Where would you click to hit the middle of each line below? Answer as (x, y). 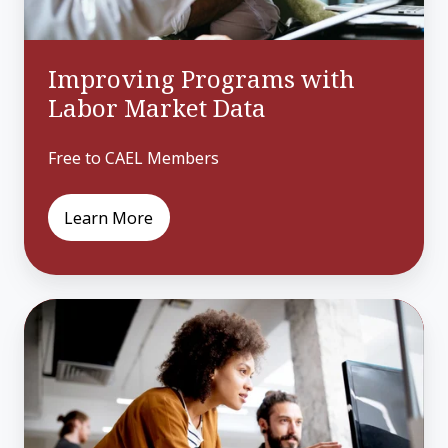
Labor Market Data (157, 108)
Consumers (72, 425)
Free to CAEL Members (133, 158)
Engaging (64, 313)
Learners (62, 369)
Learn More (109, 217)
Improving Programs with (201, 79)
